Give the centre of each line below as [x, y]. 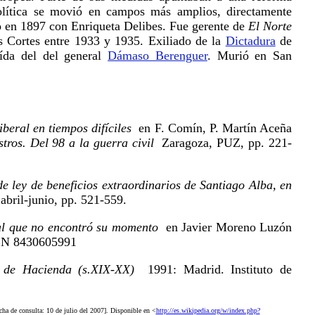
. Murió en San [250, 56]
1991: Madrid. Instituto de [213, 269]
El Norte [270, 26]
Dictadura [250, 41]
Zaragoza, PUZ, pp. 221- [225, 142]
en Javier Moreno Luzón [225, 227]
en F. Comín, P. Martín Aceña [212, 128]
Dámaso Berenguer [157, 56]
